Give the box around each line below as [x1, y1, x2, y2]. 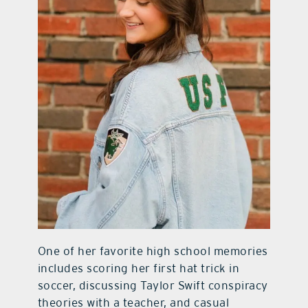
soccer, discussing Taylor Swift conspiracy [37, 278, 268, 292]
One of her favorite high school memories [37, 243, 268, 258]
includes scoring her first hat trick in [37, 261, 240, 275]
